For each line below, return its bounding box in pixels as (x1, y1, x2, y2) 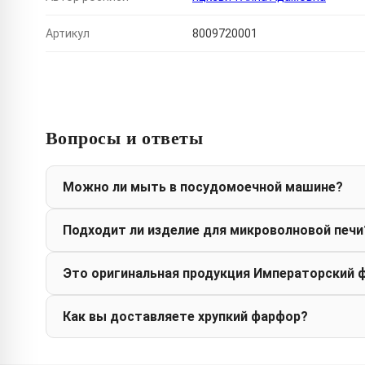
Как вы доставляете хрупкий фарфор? (63, 309, 308, 325)
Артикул (46, 27, 90, 41)
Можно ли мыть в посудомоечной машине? (63, 179, 343, 196)
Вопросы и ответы (46, 124, 204, 152)
